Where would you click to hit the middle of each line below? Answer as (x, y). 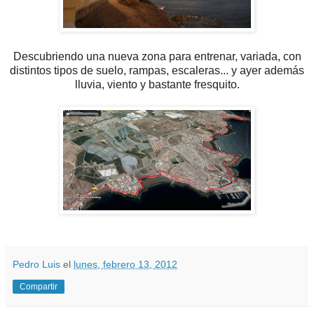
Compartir (39, 286)
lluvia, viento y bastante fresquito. (157, 85)
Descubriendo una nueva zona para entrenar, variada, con (157, 57)
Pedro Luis (36, 264)
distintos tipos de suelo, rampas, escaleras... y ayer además (157, 71)
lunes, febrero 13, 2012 (125, 264)
